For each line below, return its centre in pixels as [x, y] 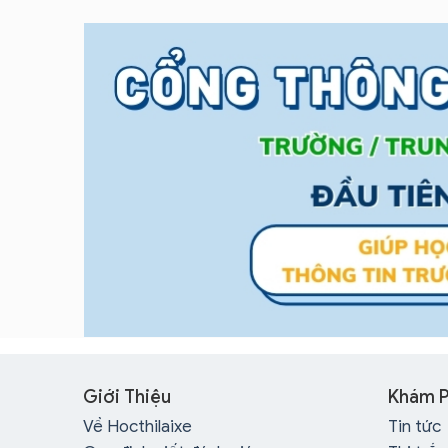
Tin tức [414, 426]
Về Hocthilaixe [137, 426]
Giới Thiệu [127, 397]
